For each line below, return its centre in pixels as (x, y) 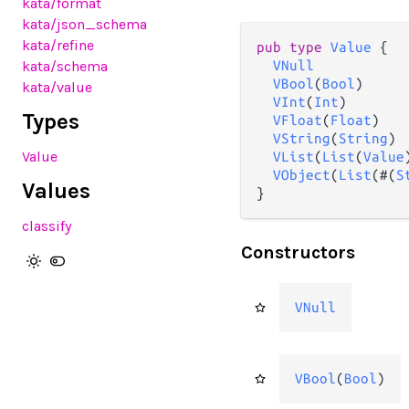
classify (47, 226)
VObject (302, 175)
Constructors (298, 252)
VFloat (298, 120)
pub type (294, 47)
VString (302, 138)
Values (56, 191)
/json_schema (99, 24)
